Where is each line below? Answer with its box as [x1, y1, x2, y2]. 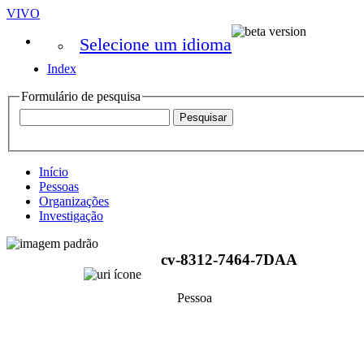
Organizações [39, 193, 109, 208]
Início [39, 164, 68, 179]
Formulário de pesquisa [21, 89, 141, 103]
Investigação [39, 208, 103, 223]
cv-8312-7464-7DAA [161, 251, 297, 269]
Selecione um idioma [80, 34, 232, 54]
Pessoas [39, 179, 79, 193]
